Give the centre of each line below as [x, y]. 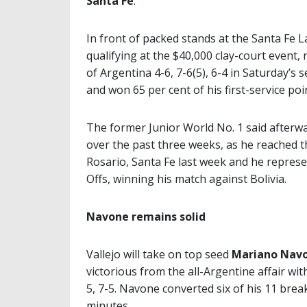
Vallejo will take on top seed [159, 255]
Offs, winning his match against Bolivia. [186, 179]
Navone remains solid [146, 217]
